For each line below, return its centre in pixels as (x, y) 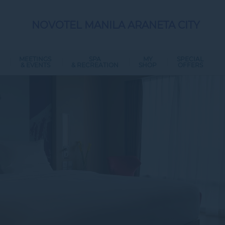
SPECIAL (190, 59)
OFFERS (190, 65)
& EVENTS (35, 65)
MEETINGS (35, 59)
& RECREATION (95, 65)
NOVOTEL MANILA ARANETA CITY (116, 25)
